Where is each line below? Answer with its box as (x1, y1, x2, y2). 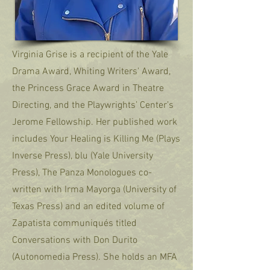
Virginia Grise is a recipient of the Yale (12, 49, 168, 61)
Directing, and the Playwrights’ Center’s (12, 99, 174, 111)
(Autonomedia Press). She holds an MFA (12, 251, 177, 263)
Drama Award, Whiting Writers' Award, (12, 66, 171, 78)
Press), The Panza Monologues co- (12, 167, 152, 179)
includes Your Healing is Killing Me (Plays (12, 133, 180, 145)
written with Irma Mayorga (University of (12, 184, 177, 196)
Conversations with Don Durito (12, 234, 137, 246)
